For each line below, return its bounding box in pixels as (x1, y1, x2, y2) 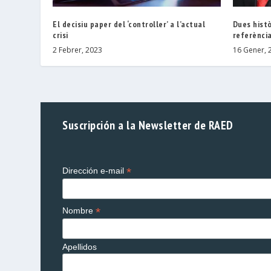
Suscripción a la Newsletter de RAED (62, 117, 233, 133)
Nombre (62, 206, 96, 216)
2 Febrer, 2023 (53, 45, 103, 56)
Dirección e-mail (62, 166, 127, 176)
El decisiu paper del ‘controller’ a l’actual (53, 19, 206, 30)
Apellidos (62, 242, 97, 252)
